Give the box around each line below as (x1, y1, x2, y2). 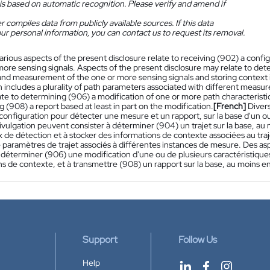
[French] (213, 101, 246, 111)
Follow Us (178, 233, 217, 246)
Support (83, 233, 118, 246)
